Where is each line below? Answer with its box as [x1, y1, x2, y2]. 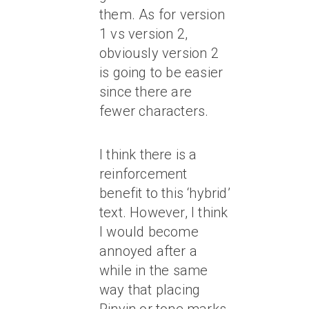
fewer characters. [99, 103, 209, 119]
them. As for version [99, 6, 225, 23]
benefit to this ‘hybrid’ [99, 185, 230, 201]
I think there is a [99, 146, 197, 163]
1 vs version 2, [99, 26, 188, 42]
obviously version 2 [99, 45, 219, 61]
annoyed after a [99, 243, 197, 259]
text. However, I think [99, 204, 228, 221]
